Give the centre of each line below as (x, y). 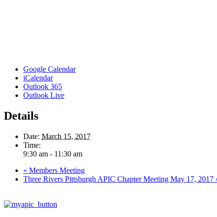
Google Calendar (49, 69)
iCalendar (38, 77)
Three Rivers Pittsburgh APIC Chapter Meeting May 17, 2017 (119, 179)
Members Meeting (56, 170)
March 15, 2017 (66, 136)
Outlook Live (44, 95)
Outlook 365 (43, 86)
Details (21, 116)
